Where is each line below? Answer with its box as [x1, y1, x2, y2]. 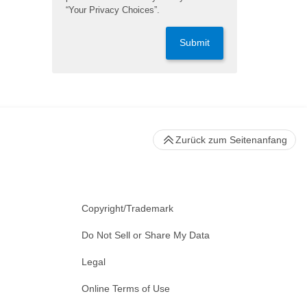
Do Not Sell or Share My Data [82, 230, 210, 241]
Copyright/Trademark [82, 203, 173, 214]
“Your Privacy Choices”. [66, 5, 160, 15]
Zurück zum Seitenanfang [175, 134, 287, 145]
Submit [180, 38, 210, 48]
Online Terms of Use [82, 283, 170, 294]
